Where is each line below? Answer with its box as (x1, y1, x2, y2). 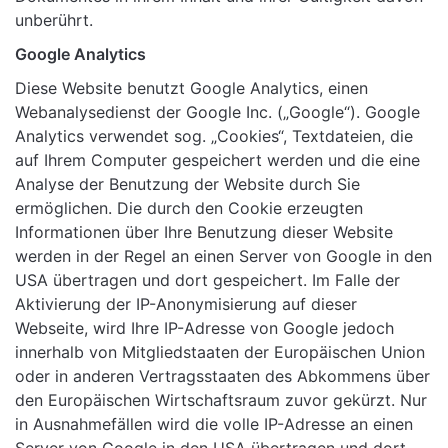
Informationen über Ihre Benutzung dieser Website (15, 222, 393, 243)
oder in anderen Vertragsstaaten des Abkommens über (15, 366, 430, 387)
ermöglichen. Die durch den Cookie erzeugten (15, 198, 363, 219)
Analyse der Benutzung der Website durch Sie (15, 174, 360, 195)
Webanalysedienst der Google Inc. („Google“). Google (15, 102, 420, 123)
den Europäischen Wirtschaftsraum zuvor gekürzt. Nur (15, 390, 427, 411)
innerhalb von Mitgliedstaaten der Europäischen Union (15, 342, 425, 363)
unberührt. (15, 10, 93, 31)
